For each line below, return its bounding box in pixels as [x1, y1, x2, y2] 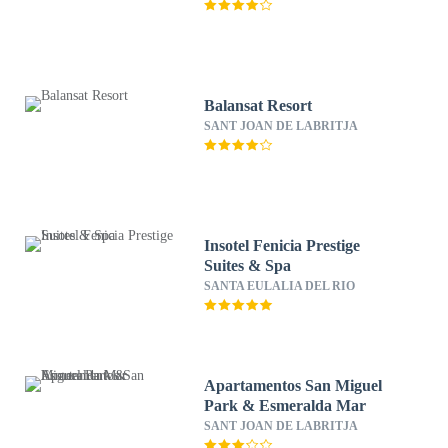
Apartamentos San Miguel [204, 377, 383, 394]
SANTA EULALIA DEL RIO [204, 279, 356, 293]
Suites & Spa [204, 257, 292, 274]
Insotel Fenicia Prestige [204, 237, 361, 254]
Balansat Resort [204, 97, 313, 114]
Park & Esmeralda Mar [204, 397, 367, 414]
